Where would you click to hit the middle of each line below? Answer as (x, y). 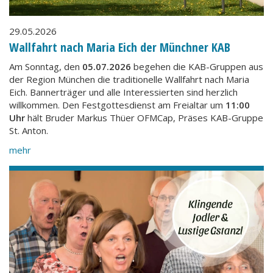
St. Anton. (29, 130)
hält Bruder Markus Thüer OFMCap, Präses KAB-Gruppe (144, 118)
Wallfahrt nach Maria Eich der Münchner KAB (120, 47)
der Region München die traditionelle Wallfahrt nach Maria (129, 79)
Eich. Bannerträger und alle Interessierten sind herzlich (123, 92)
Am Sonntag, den (46, 66)
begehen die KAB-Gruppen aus (197, 66)
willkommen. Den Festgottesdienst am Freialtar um (117, 105)
